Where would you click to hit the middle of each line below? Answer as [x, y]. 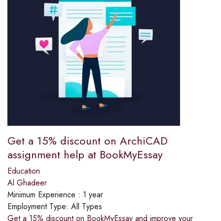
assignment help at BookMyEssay [85, 155]
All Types [87, 207]
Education [24, 171]
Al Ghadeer [27, 183]
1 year [93, 195]
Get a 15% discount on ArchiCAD [88, 141]
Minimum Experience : [45, 195]
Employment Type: [39, 207]
